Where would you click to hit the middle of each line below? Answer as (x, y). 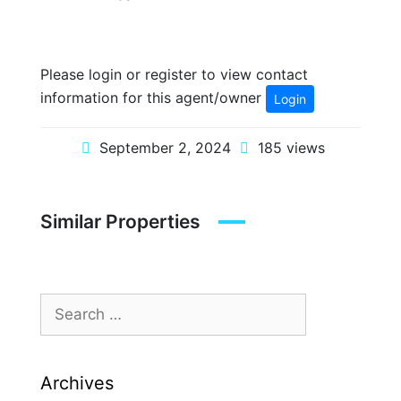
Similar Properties (120, 222)
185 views (289, 148)
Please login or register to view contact (174, 74)
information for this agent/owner (153, 97)
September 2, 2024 (165, 148)
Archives (77, 383)
